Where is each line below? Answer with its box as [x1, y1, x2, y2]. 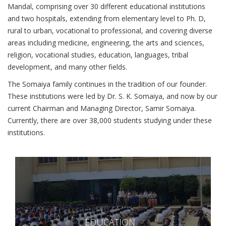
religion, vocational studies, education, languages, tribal [8, 49, 188, 60]
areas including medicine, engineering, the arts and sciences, [8, 37, 204, 47]
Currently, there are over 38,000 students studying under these [8, 115, 212, 125]
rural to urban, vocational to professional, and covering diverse [8, 25, 212, 35]
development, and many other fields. [8, 62, 127, 72]
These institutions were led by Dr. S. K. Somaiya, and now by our [8, 91, 217, 101]
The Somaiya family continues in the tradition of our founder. [8, 79, 207, 89]
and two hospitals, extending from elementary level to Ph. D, [8, 13, 206, 23]
